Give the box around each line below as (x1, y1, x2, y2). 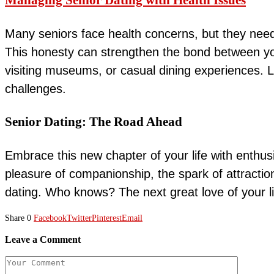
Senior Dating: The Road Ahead (5, 114, 182, 130)
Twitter (67, 213, 92, 223)
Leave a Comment (5, 234, 81, 246)
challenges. (5, 82, 66, 96)
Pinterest (92, 213, 122, 223)
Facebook (34, 213, 67, 223)
